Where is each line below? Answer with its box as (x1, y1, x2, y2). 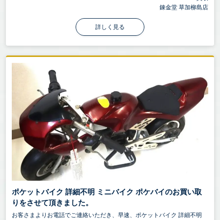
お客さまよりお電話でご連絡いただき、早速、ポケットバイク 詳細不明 (12, 211, 202, 219)
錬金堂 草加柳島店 (160, 3, 208, 11)
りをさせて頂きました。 (12, 198, 93, 207)
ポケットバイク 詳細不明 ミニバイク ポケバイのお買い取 (12, 187, 202, 196)
